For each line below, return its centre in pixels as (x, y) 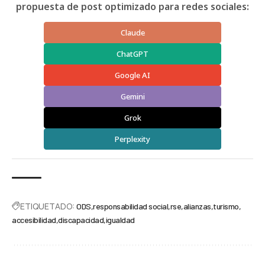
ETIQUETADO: (47, 206)
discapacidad (81, 220)
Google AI (132, 75)
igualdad (120, 220)
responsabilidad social (130, 206)
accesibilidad (34, 220)
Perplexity (132, 139)
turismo (226, 206)
